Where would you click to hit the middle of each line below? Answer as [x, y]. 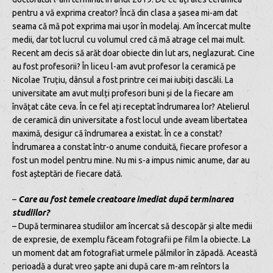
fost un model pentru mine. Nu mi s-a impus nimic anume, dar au [131, 160]
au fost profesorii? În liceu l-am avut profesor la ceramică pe [124, 66]
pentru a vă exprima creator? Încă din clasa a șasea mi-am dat [125, 12]
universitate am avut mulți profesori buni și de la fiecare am [123, 93]
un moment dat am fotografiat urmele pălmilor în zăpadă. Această [135, 253]
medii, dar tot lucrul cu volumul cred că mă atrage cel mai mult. [129, 39]
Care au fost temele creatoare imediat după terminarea [126, 199]
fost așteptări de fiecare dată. [67, 173]
